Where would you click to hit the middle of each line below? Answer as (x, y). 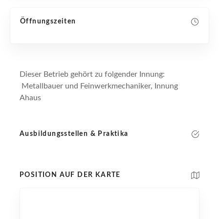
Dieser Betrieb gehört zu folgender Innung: (92, 74)
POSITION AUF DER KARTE (70, 175)
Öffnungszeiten (48, 21)
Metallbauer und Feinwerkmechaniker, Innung (99, 86)
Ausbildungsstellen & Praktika (74, 134)
